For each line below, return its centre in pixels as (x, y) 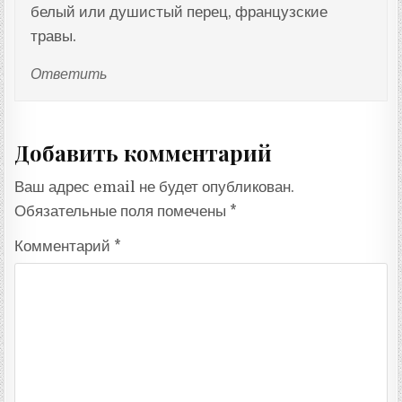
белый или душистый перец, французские (179, 12)
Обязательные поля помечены (122, 212)
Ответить (68, 75)
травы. (53, 36)
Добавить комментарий (144, 152)
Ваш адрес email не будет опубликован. (155, 188)
